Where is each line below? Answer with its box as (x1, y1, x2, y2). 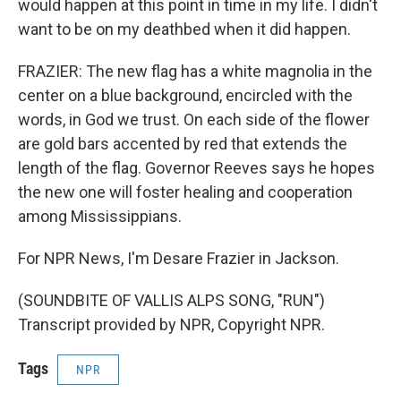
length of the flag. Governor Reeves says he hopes (18, 158, 375, 178)
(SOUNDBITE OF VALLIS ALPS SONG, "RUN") (18, 291, 325, 311)
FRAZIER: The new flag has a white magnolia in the (18, 62, 372, 81)
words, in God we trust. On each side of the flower (18, 110, 370, 130)
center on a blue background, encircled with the (18, 86, 353, 106)
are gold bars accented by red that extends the (18, 134, 347, 154)
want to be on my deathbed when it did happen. (18, 20, 351, 39)
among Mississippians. (18, 207, 182, 226)
